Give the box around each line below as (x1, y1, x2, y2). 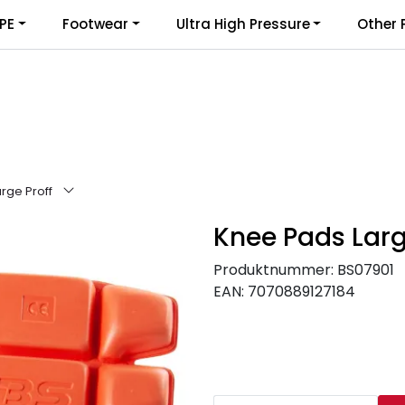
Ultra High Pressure (175, 14, 310, 33)
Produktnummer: (213, 259, 334, 280)
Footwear (61, 14, 128, 33)
